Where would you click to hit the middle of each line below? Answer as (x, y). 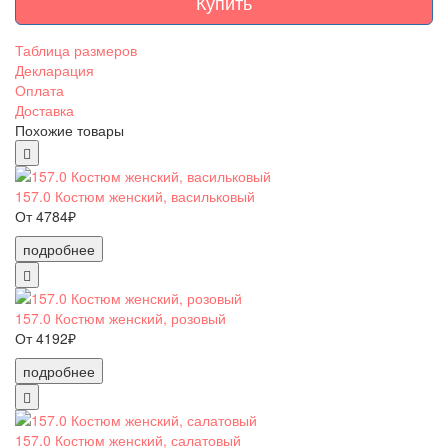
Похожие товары (69, 129)
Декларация (54, 69)
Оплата (39, 89)
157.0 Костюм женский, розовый (120, 317)
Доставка (44, 109)
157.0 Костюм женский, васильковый (135, 195)
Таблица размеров (76, 49)
